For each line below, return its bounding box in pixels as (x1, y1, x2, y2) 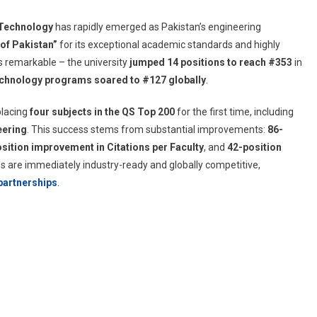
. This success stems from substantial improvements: (27, 123, 267, 135)
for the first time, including (175, 105, 294, 117)
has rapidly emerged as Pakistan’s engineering (53, 21, 261, 33)
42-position (227, 141, 282, 153)
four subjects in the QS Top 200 (30, 105, 175, 117)
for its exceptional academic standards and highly (57, 38, 280, 50)
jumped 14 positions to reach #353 (129, 56, 292, 68)
